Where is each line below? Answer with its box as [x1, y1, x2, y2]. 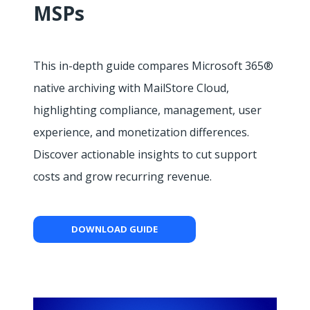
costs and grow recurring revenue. [33, 169, 212, 185]
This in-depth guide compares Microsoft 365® [33, 58, 273, 74]
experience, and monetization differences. [33, 125, 249, 140]
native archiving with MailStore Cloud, [33, 80, 229, 96]
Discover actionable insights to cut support [33, 147, 257, 163]
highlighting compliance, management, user [33, 102, 262, 118]
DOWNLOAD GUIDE [71, 223, 158, 236]
